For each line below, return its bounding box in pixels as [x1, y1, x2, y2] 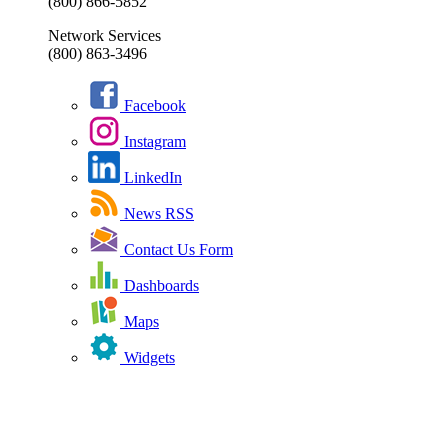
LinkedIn [120, 169, 182, 187]
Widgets [120, 349, 175, 367]
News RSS [120, 205, 194, 223]
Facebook [120, 97, 186, 115]
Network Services [48, 27, 161, 45]
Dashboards [120, 277, 199, 295]
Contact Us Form [120, 241, 233, 259]
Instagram [120, 133, 186, 151]
